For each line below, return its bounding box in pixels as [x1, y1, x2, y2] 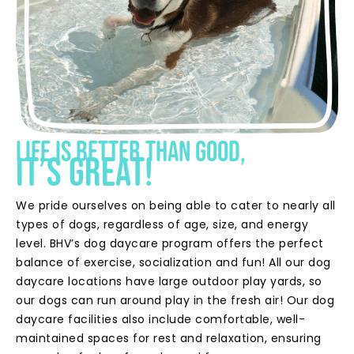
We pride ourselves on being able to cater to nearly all [16, 198, 336, 214]
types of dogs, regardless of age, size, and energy [16, 217, 308, 233]
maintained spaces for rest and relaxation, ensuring [16, 330, 322, 347]
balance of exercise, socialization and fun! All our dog [16, 254, 331, 271]
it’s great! [16, 149, 154, 195]
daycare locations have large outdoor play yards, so [16, 273, 322, 290]
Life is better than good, [16, 135, 246, 168]
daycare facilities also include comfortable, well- [16, 311, 305, 328]
